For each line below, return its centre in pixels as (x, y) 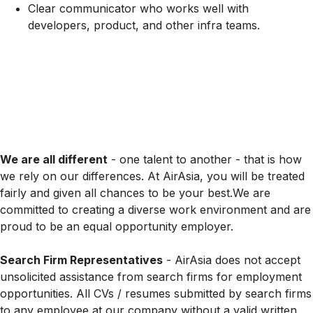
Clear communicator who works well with (138, 8)
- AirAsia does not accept (232, 260)
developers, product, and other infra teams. (144, 25)
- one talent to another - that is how (205, 159)
